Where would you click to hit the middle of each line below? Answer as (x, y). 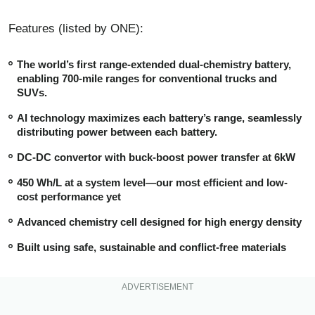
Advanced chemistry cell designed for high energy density (159, 221)
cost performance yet (69, 196)
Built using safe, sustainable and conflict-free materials (152, 247)
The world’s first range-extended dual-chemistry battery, (154, 64)
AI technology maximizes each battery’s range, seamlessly (159, 117)
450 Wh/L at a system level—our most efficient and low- (152, 182)
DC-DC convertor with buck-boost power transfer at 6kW (156, 157)
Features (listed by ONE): (76, 28)
